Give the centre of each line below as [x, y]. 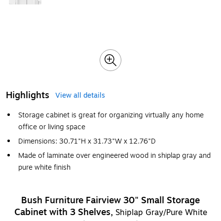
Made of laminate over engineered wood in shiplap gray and [114, 156]
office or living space [52, 127]
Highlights [28, 95]
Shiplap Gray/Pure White [161, 213]
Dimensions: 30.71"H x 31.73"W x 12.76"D [87, 141]
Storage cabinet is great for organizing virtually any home [111, 115]
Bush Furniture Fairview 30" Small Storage [110, 200]
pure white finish [44, 167]
